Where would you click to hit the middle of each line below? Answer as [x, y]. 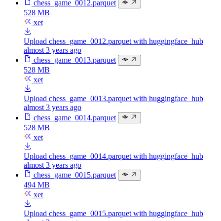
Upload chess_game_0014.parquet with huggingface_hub [113, 156]
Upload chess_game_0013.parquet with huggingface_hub [113, 99]
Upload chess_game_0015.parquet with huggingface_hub [113, 214]
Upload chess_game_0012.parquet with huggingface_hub [113, 41]
